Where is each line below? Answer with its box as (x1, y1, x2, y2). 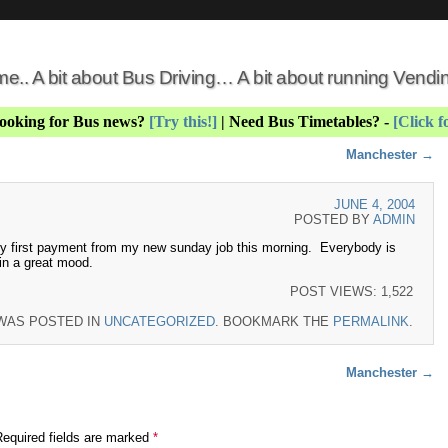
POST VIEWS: (290, 283, 377, 299)
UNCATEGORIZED (104, 313, 215, 329)
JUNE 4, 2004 (334, 197, 415, 212)
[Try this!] (148, 113, 217, 130)
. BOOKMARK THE (215, 313, 333, 329)
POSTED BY (294, 212, 373, 227)
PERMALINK (333, 313, 409, 329)
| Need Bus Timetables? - (216, 113, 393, 130)
